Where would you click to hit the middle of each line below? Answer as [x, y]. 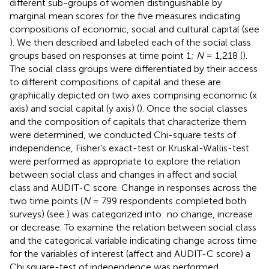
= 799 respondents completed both [168, 201]
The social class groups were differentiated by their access [134, 68]
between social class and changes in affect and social [123, 174]
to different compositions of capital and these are [115, 82]
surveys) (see [38, 214]
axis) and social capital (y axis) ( [74, 108]
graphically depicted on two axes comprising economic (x [133, 95]
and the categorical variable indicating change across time [133, 240]
